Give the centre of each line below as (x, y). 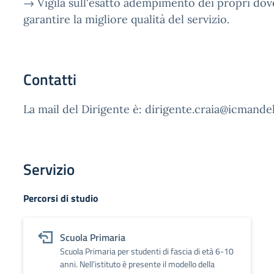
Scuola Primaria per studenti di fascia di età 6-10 (147, 251)
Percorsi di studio (61, 198)
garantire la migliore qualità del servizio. (126, 19)
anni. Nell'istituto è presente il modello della (137, 264)
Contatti (50, 80)
